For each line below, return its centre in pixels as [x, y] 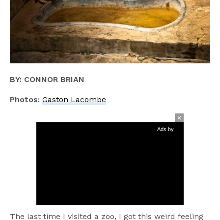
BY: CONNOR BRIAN [47, 79]
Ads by [165, 129]
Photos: [26, 99]
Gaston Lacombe [74, 99]
